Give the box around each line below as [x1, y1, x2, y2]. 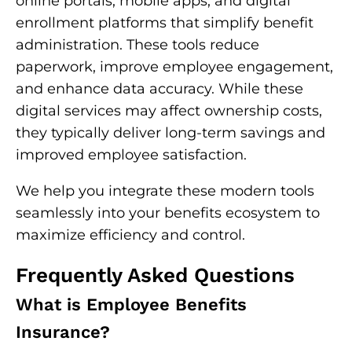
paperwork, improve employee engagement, [16, 58, 333, 75]
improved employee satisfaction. [16, 146, 247, 163]
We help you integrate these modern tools [16, 182, 314, 200]
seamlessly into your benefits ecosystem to [16, 204, 320, 222]
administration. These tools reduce [16, 36, 259, 53]
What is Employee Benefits [16, 295, 247, 314]
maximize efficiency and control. [16, 226, 245, 244]
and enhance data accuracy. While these [16, 80, 303, 97]
